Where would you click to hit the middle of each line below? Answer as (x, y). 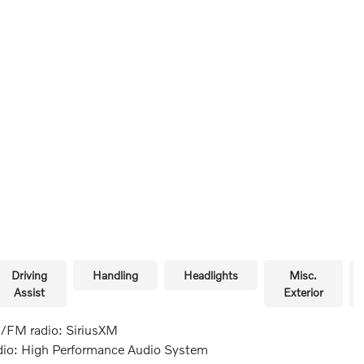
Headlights (210, 275)
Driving (29, 275)
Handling (115, 275)
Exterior (303, 292)
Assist (29, 292)
